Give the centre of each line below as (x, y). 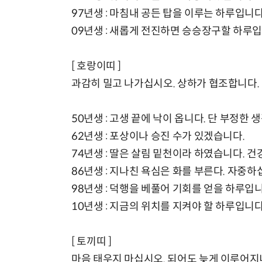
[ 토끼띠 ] (92, 242)
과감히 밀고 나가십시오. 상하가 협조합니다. (166, 84)
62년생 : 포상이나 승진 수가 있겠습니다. (158, 137)
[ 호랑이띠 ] (96, 66)
